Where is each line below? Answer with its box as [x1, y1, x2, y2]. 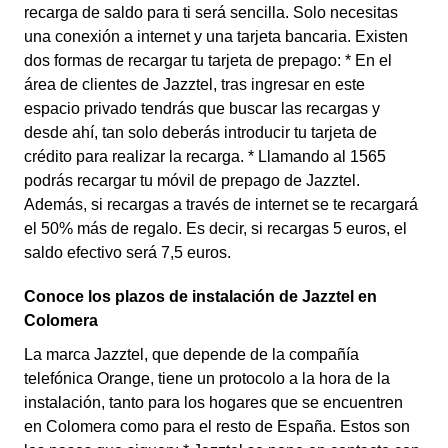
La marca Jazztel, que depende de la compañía [24, 346, 359, 363]
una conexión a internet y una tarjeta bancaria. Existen [24, 28, 408, 45]
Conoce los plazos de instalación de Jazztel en [24, 288, 377, 305]
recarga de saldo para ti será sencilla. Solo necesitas [24, 4, 398, 21]
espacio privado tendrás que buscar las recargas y [24, 100, 380, 117]
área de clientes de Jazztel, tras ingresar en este [24, 76, 365, 93]
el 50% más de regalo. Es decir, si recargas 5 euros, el [24, 220, 407, 237]
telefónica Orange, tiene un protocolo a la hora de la [24, 370, 390, 387]
